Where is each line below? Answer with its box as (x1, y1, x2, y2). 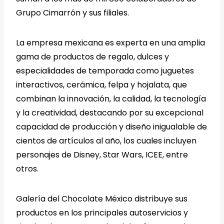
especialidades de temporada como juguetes (16, 64, 194, 76)
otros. (16, 162, 38, 174)
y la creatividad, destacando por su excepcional (16, 106, 203, 118)
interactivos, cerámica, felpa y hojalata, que (16, 78, 187, 90)
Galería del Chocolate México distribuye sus (16, 192, 187, 204)
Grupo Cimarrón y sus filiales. (16, 6, 129, 18)
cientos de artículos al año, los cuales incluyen (16, 134, 196, 146)
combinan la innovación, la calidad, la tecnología (16, 92, 206, 104)
